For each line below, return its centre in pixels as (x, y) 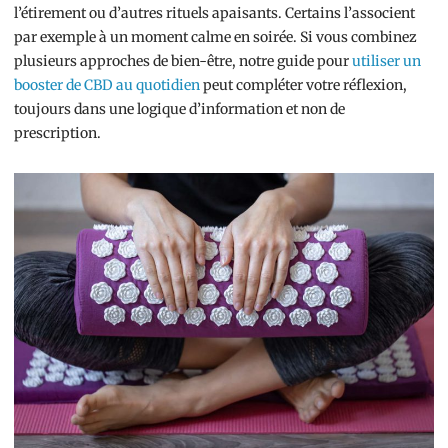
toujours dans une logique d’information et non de (179, 109)
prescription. (57, 133)
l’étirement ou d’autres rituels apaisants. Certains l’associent (214, 13)
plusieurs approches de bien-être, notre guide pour (183, 61)
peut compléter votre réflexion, (303, 85)
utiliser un (386, 61)
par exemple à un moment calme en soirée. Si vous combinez (215, 37)
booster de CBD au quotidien (107, 85)
